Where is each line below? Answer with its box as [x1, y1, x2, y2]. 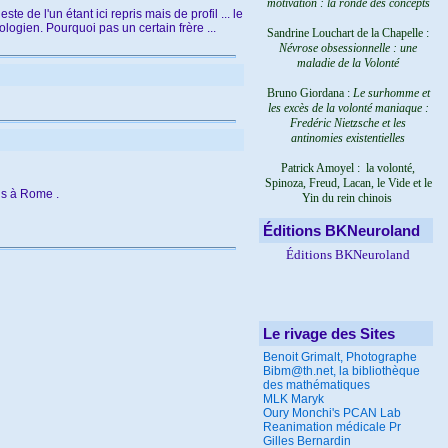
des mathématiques [263, 378, 370, 392]
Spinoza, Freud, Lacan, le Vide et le [264, 176, 432, 190]
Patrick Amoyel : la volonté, [281, 161, 415, 175]
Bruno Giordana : [266, 86, 353, 100]
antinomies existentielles [291, 131, 405, 145]
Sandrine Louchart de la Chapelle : [267, 26, 429, 40]
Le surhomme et [352, 86, 430, 100]
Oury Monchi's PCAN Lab [263, 406, 401, 420]
